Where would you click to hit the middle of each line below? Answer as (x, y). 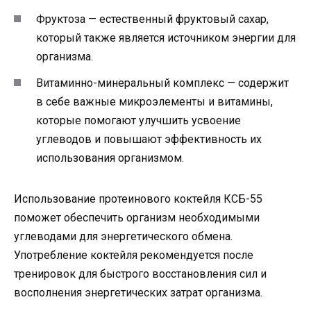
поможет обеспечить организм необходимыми (137, 218)
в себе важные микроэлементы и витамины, (154, 102)
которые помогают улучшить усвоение (138, 121)
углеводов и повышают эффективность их (149, 140)
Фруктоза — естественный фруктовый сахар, (152, 19)
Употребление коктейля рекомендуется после (134, 255)
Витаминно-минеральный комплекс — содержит (162, 83)
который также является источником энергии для (166, 37)
